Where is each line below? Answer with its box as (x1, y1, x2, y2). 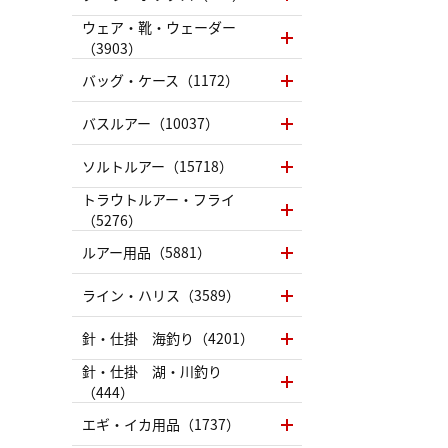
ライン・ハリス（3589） (82, 285, 240, 305)
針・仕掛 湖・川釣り (82, 360, 222, 381)
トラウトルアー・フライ (82, 188, 235, 209)
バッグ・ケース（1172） (82, 70, 239, 90)
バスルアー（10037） (82, 113, 219, 133)
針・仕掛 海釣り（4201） (82, 328, 254, 348)
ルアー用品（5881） (82, 242, 211, 262)
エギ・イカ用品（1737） (82, 414, 240, 434)
